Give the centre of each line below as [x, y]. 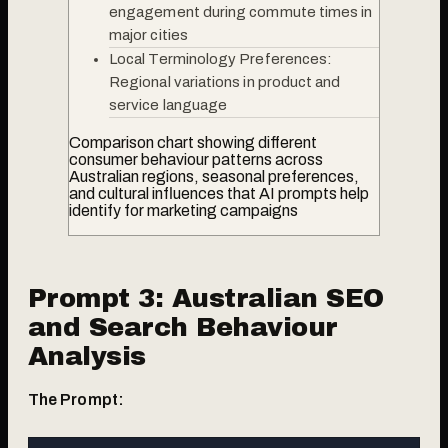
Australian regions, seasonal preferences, [214, 176]
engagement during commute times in [241, 11]
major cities [148, 34]
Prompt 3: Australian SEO [206, 297]
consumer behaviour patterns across [196, 159]
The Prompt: [76, 399]
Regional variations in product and [225, 81]
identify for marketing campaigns [183, 210]
